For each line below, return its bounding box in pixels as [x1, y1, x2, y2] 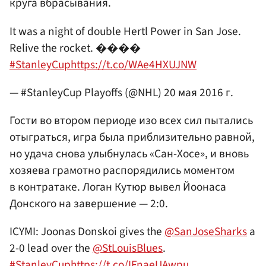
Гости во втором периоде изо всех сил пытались [9, 112, 253, 129]
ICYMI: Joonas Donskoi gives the [9, 223, 164, 240]
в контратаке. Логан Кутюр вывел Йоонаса [9, 179, 226, 196]
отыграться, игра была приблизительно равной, [9, 129, 255, 146]
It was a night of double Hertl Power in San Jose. [9, 23, 241, 40]
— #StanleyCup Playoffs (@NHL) [9, 84, 164, 101]
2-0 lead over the [9, 240, 93, 257]
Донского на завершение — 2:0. [9, 195, 168, 213]
